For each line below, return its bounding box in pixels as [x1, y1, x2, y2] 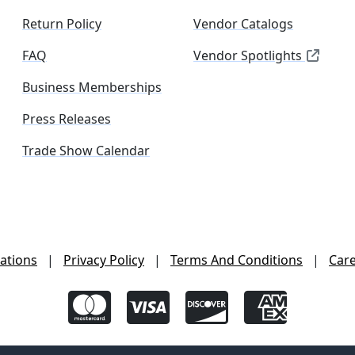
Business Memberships [22, 78, 162, 96]
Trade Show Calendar [22, 142, 150, 159]
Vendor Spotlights [193, 47, 305, 64]
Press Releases [22, 110, 111, 128]
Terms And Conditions [170, 250, 303, 269]
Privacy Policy [63, 250, 144, 269]
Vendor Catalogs [193, 15, 293, 32]
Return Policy [22, 15, 101, 32]
